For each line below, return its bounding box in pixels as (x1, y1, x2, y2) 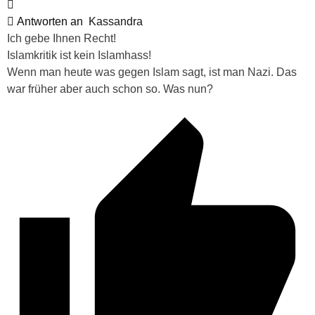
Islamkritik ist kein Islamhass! (7, 49, 151, 62)
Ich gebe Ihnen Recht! (7, 32, 116, 45)
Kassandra (89, 15, 143, 28)
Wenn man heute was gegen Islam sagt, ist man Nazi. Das (7, 66, 297, 79)
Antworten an (14, 15, 89, 28)
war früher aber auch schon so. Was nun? (7, 83, 213, 96)
